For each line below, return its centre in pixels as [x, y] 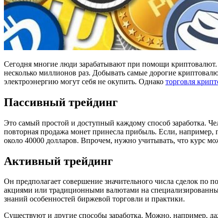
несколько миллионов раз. [47, 73]
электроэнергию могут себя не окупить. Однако [85, 81]
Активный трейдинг [58, 161]
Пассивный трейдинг [61, 102]
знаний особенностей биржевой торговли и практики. [94, 199]
